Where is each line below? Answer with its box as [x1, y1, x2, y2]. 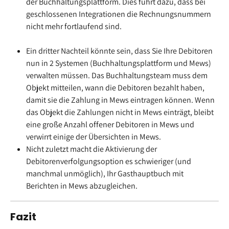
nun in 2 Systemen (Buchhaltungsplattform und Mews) [26, 57, 213, 68]
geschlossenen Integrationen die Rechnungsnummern [26, 8, 213, 19]
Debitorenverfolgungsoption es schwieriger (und [26, 155, 193, 167]
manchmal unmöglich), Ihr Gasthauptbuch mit [26, 168, 185, 179]
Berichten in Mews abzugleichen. [26, 180, 138, 191]
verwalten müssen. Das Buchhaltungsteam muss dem [26, 70, 209, 81]
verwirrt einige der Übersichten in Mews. [26, 131, 161, 142]
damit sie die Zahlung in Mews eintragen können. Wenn [26, 94, 216, 105]
